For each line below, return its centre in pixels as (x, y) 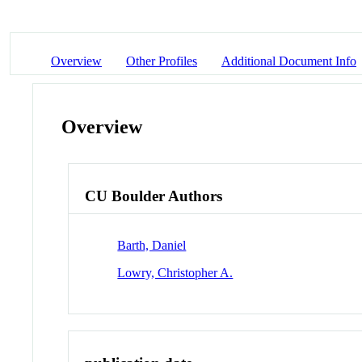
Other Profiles (162, 61)
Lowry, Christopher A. (175, 272)
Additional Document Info (289, 61)
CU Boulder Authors (154, 196)
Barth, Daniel (152, 245)
